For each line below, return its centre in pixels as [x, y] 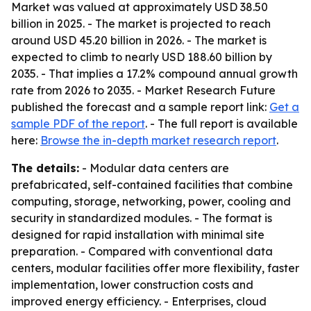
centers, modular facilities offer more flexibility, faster [155, 268]
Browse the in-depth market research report [158, 140]
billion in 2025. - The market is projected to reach [141, 24]
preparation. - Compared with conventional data [142, 251]
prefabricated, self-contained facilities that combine [152, 185]
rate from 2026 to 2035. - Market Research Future [143, 90]
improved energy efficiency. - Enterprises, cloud [139, 301]
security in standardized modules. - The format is [142, 218]
